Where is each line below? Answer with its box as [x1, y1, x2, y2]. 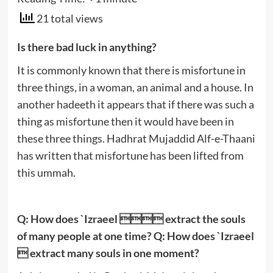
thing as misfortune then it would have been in [16, 114, 234, 128]
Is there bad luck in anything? [16, 40, 157, 54]
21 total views [34, 12, 103, 25]
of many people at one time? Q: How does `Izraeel [16, 229, 254, 243]
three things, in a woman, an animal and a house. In [16, 80, 253, 94]
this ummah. [16, 165, 76, 179]
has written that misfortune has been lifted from [16, 148, 244, 162]
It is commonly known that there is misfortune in [16, 63, 246, 77]
